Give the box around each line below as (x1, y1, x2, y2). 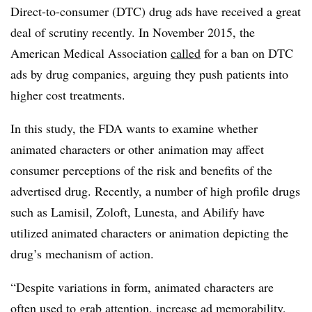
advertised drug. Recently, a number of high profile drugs (10, 182, 300, 199)
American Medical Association (10, 44, 171, 61)
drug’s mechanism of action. (10, 244, 158, 262)
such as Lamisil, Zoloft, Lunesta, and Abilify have (10, 203, 265, 220)
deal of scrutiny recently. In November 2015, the (10, 23, 255, 40)
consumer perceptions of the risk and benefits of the (10, 161, 272, 178)
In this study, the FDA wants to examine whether (10, 119, 258, 136)
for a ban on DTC (201, 44, 293, 61)
